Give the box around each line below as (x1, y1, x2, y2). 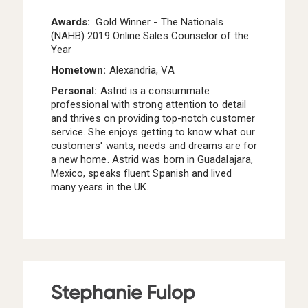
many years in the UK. (50, 181, 152, 194)
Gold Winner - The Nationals (90, 16, 224, 29)
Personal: (50, 85, 100, 98)
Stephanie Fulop (50, 280, 195, 304)
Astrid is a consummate (100, 85, 210, 98)
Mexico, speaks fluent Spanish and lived (50, 167, 232, 180)
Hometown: (50, 64, 109, 77)
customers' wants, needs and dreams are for (50, 140, 257, 153)
